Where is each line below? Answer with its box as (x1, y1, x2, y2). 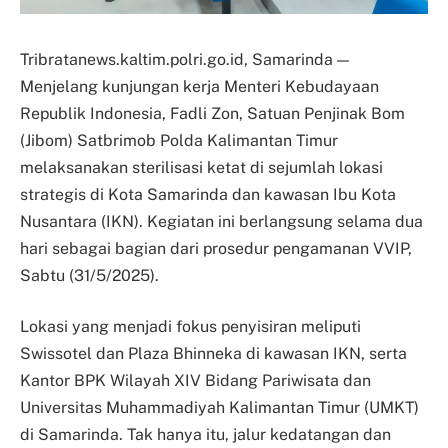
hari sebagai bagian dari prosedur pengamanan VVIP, (20, 238, 412, 258)
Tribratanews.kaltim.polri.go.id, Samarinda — (20, 49, 349, 69)
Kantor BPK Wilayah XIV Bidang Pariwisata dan (20, 371, 371, 391)
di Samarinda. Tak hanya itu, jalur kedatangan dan (20, 425, 391, 445)
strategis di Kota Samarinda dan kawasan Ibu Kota (20, 184, 396, 204)
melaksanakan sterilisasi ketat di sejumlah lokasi (20, 157, 383, 177)
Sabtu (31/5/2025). (20, 265, 159, 285)
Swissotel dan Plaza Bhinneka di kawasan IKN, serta (20, 344, 407, 364)
